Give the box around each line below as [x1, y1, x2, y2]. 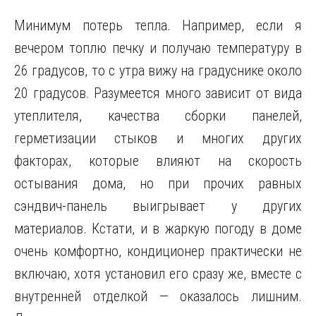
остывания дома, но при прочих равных [14, 175, 302, 192]
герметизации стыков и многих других [14, 130, 302, 147]
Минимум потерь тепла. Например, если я [14, 17, 302, 34]
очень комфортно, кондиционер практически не [14, 243, 302, 260]
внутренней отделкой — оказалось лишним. [14, 288, 302, 305]
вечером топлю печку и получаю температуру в [14, 39, 302, 56]
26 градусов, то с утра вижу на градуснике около [14, 62, 302, 79]
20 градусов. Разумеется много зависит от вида [14, 85, 302, 102]
